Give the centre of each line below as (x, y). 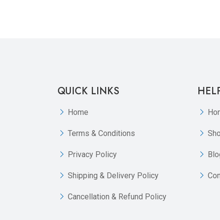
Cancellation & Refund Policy (117, 196)
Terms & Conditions (101, 133)
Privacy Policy (92, 154)
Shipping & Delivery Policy (113, 175)
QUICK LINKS (88, 91)
